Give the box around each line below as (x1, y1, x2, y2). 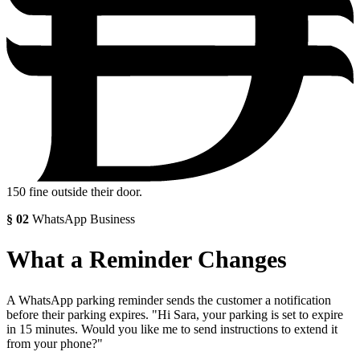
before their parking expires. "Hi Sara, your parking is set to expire (6, 308, 343, 322)
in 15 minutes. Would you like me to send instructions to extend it (6, 322, 337, 337)
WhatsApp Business (32, 211, 135, 226)
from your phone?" (6, 337, 103, 351)
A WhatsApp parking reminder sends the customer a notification (6, 293, 331, 308)
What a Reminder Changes (6, 246, 287, 273)
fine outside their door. (26, 184, 142, 198)
